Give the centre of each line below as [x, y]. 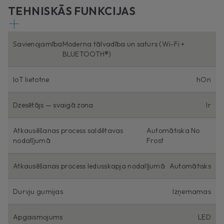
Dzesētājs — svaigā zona [53, 105]
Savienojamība [38, 44]
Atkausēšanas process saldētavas [68, 130]
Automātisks [190, 166]
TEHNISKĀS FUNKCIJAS [72, 11]
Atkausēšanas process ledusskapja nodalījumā [89, 166]
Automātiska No [173, 130]
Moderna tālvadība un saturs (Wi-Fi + [123, 44]
